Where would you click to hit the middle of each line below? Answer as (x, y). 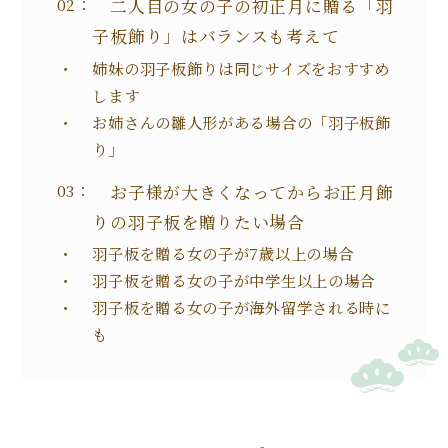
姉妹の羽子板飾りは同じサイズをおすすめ (241, 67)
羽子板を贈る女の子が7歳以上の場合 (223, 253)
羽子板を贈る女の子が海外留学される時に (241, 307)
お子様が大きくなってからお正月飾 (243, 191)
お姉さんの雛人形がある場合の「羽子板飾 (241, 121)
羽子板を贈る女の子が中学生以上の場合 (234, 280)
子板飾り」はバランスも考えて (216, 35)
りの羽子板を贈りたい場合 (198, 221)
